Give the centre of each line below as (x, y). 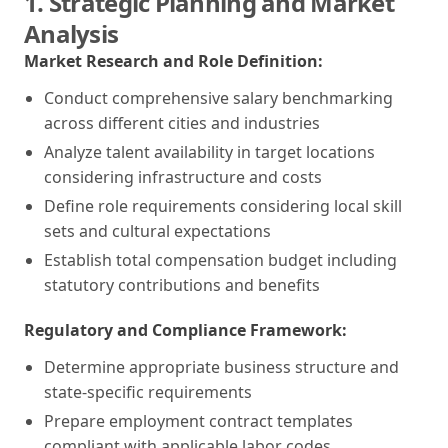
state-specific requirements (148, 391)
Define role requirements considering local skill (223, 205)
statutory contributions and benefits (182, 284)
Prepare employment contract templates (198, 420)
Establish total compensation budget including (220, 259)
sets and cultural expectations (157, 230)
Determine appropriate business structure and (221, 366)
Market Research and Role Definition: (173, 60)
